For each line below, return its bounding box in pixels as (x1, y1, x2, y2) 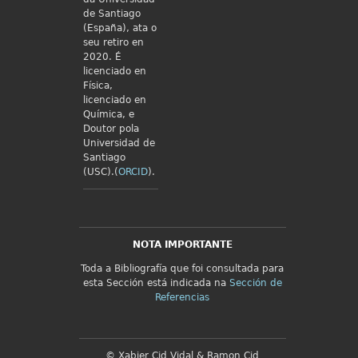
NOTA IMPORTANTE (132, 239, 233, 250)
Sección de (229, 277, 282, 288)
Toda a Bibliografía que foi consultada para (81, 263, 284, 274)
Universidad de (82, 137, 155, 149)
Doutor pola (82, 123, 139, 134)
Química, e (82, 109, 134, 120)
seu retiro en (82, 37, 144, 48)
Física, (82, 80, 113, 91)
